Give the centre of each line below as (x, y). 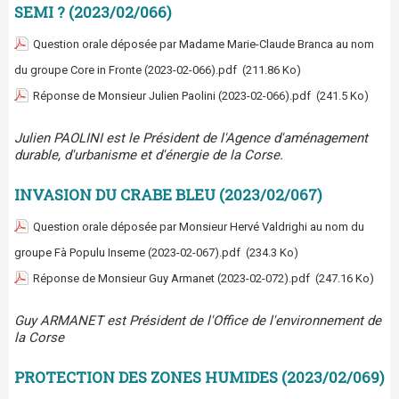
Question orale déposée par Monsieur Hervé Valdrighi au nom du (199, 227)
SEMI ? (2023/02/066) (93, 12)
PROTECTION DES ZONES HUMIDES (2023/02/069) (199, 378)
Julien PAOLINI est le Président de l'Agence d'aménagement (191, 138)
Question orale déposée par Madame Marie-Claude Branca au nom (204, 45)
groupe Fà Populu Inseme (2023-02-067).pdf (127, 253)
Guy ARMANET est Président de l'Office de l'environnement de (198, 321)
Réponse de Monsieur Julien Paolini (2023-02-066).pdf (172, 96)
